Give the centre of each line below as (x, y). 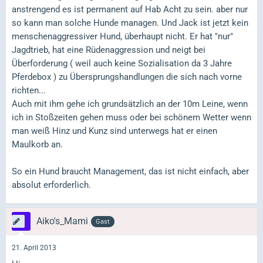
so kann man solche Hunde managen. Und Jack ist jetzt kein (130, 23)
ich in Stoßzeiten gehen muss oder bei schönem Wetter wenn (131, 118)
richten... (29, 91)
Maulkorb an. (37, 145)
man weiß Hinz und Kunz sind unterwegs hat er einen (114, 131)
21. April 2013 (34, 248)
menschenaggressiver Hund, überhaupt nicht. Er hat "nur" (122, 37)
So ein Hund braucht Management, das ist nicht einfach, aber (130, 172)
